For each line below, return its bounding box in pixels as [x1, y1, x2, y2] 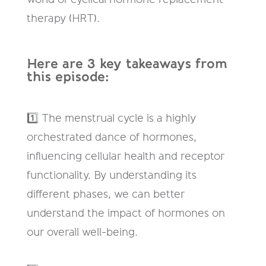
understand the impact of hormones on [26, 208, 225, 219]
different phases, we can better [26, 189, 185, 200]
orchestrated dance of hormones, [26, 132, 197, 143]
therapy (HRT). [26, 13, 100, 24]
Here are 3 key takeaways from [26, 56, 227, 72]
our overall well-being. [26, 227, 141, 238]
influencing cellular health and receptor [26, 151, 224, 162]
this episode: [26, 69, 109, 85]
